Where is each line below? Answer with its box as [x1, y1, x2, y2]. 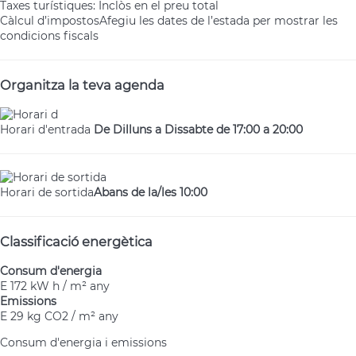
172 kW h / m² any [10, 279, 110, 294]
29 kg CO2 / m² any [10, 309, 118, 324]
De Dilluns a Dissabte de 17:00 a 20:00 [94, 122, 303, 137]
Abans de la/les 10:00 [94, 185, 207, 200]
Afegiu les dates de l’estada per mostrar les [99, 13, 338, 28]
